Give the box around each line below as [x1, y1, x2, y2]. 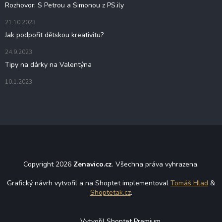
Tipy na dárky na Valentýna [5, 59, 92, 69]
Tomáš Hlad [170, 178, 208, 188]
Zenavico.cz [73, 159, 112, 169]
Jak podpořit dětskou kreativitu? [5, 30, 104, 40]
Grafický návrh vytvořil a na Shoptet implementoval [7, 178, 168, 188]
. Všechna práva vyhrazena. [112, 159, 199, 169]
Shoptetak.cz [90, 187, 131, 197]
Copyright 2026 [23, 159, 73, 169]
